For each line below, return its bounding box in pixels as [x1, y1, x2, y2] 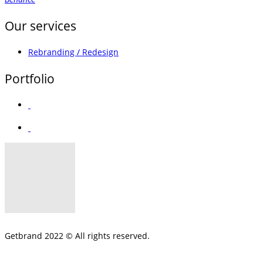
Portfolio [5, 70, 55, 87]
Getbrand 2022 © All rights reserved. [5, 230, 150, 242]
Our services [5, 17, 76, 34]
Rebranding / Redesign [28, 46, 119, 58]
